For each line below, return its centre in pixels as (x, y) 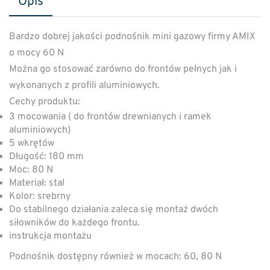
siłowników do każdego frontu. (74, 223)
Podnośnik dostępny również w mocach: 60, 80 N (115, 256)
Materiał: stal (37, 183)
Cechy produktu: (45, 102)
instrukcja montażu (50, 236)
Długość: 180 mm (46, 156)
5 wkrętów (32, 143)
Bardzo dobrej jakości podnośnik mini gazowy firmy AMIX (132, 36)
